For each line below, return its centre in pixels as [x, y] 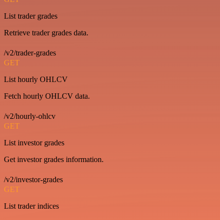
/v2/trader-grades [30, 53]
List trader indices [31, 206]
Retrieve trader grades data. [46, 32]
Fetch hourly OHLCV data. [47, 96]
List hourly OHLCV [36, 79]
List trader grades [31, 16]
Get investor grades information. [54, 159]
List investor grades [34, 142]
